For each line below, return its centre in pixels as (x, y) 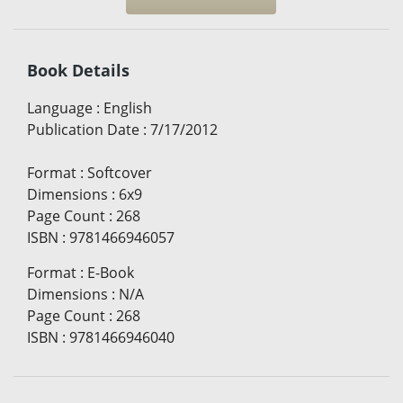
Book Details (78, 71)
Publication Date (83, 130)
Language (60, 108)
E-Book (111, 273)
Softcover (120, 173)
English (128, 108)
